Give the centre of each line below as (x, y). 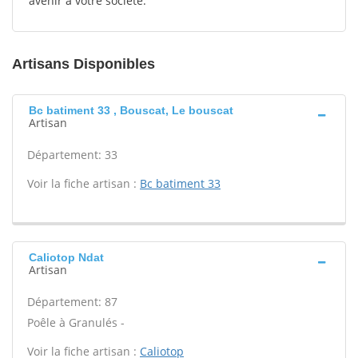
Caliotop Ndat (66, 257)
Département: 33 (72, 155)
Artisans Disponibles (84, 64)
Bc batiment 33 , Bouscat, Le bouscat (131, 110)
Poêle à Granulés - (76, 322)
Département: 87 (72, 302)
